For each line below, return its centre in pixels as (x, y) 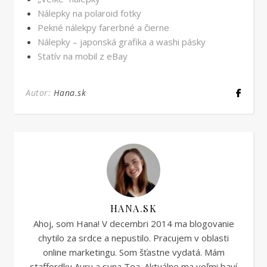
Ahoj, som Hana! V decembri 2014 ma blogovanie (133, 223)
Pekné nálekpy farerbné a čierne (103, 27)
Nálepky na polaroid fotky (89, 13)
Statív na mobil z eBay (83, 56)
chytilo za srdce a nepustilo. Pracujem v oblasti (133, 237)
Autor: (40, 92)
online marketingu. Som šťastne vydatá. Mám (133, 252)
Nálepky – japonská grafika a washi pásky (122, 41)
